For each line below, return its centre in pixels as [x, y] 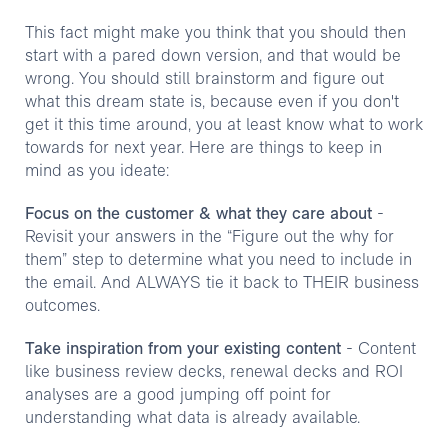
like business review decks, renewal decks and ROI [213, 372]
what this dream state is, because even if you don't [211, 102]
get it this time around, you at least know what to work [223, 125]
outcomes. [62, 306]
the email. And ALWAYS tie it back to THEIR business [221, 283]
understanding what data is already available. [192, 418]
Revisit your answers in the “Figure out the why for [209, 237]
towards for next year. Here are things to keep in [203, 148]
